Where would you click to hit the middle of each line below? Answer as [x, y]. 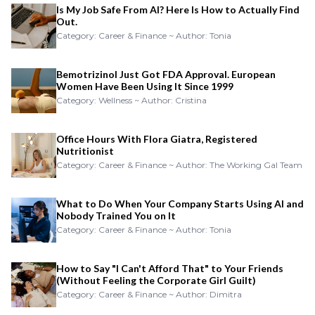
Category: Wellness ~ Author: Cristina [131, 101]
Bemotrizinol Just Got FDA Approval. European [166, 75]
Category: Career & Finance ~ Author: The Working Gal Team [179, 165]
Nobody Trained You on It [116, 216]
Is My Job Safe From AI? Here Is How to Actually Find [178, 10]
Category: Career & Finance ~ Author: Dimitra [149, 295]
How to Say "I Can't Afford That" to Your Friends [170, 269]
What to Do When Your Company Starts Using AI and [180, 204]
